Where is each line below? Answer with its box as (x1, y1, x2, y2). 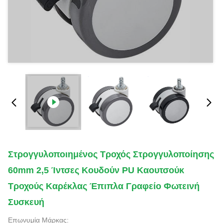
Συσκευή (8, 197, 44, 207)
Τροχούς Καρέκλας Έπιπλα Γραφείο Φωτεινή (8, 181, 200, 191)
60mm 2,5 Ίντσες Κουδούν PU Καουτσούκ (8, 165, 184, 175)
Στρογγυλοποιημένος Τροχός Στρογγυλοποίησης (8, 149, 214, 159)
